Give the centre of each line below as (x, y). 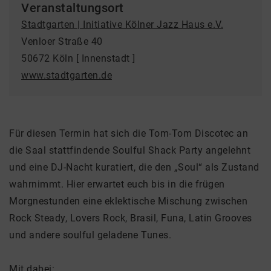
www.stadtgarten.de (67, 75)
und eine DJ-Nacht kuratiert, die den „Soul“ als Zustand (134, 167)
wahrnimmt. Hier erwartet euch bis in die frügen (117, 184)
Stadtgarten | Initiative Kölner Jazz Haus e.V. (122, 24)
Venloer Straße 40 (62, 41)
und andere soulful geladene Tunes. (90, 235)
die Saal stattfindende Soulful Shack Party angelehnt (130, 150)
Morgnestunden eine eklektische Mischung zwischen (128, 201)
